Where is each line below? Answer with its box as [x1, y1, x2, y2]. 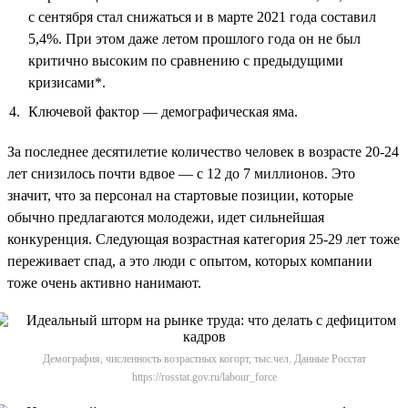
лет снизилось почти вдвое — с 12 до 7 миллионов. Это [7, 165, 355, 181]
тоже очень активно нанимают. [7, 274, 201, 291]
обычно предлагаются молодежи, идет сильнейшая [7, 209, 324, 225]
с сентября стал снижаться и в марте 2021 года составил [28, 8, 376, 25]
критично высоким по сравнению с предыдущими [28, 52, 343, 68]
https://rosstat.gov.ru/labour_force [131, 370, 277, 383]
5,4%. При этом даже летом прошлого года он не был [28, 30, 361, 46]
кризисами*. [28, 74, 106, 90]
